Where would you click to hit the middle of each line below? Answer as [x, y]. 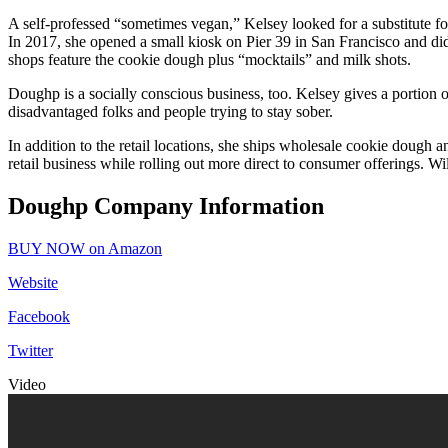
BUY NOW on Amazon [85, 248]
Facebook [39, 316]
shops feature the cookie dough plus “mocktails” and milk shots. [209, 60]
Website [33, 282]
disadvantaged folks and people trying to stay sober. [170, 112]
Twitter [30, 350]
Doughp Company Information [166, 206]
